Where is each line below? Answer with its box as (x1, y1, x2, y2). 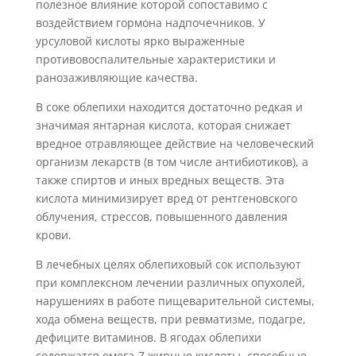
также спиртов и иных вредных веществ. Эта (35, 172, 284, 188)
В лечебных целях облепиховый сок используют (35, 257, 301, 273)
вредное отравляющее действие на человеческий (35, 136, 314, 152)
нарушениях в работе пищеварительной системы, (35, 293, 315, 309)
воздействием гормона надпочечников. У (35, 15, 265, 31)
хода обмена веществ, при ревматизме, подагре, (35, 311, 306, 327)
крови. (35, 227, 72, 243)
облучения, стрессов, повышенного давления (35, 209, 288, 225)
